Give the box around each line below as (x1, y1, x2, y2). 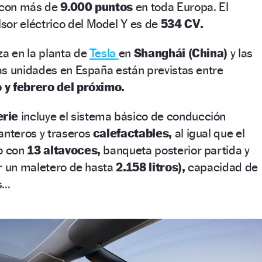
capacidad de (188, 160, 258, 175)
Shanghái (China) (133, 46, 228, 61)
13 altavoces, (27, 143, 101, 158)
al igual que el (171, 126, 245, 141)
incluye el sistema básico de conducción (20, 109, 226, 124)
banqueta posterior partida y (100, 143, 250, 158)
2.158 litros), (113, 160, 188, 175)
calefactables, (92, 126, 172, 141)
